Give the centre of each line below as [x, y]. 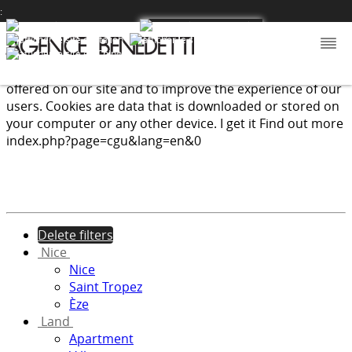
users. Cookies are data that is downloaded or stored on [173, 106]
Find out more [301, 123]
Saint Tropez [106, 287]
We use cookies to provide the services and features [160, 71]
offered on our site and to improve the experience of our [174, 89]
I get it [238, 123]
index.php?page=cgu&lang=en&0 [104, 141]
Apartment [101, 339]
